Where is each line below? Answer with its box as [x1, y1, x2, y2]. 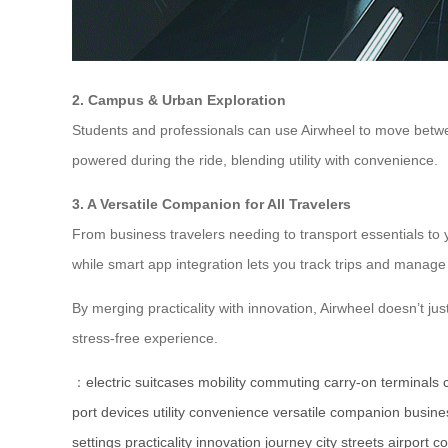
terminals [381, 374, 439, 391]
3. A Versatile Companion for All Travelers [72, 196, 351, 213]
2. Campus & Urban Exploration [72, 92, 286, 109]
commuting [250, 374, 320, 391]
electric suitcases [86, 374, 194, 391]
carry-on [324, 374, 377, 391]
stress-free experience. [72, 330, 218, 347]
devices [101, 404, 149, 421]
